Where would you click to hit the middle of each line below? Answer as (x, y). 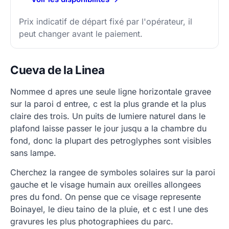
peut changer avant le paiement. (81, 34)
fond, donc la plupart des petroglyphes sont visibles (111, 141)
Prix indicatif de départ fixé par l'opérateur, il (106, 21)
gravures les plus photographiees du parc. (92, 221)
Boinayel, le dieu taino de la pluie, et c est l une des (109, 209)
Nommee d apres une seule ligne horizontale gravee (111, 91)
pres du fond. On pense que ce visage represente (106, 197)
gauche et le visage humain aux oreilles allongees (106, 185)
